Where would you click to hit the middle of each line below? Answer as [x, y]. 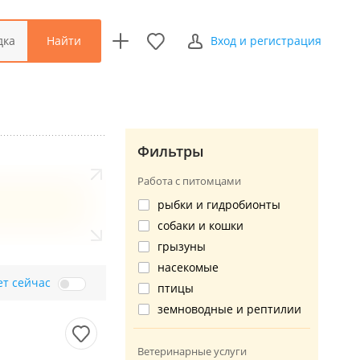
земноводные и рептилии [229, 309]
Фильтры [171, 151]
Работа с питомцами [189, 181]
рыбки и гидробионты [219, 205]
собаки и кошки [200, 225]
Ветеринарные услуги [192, 351]
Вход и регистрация [266, 41]
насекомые [188, 267]
